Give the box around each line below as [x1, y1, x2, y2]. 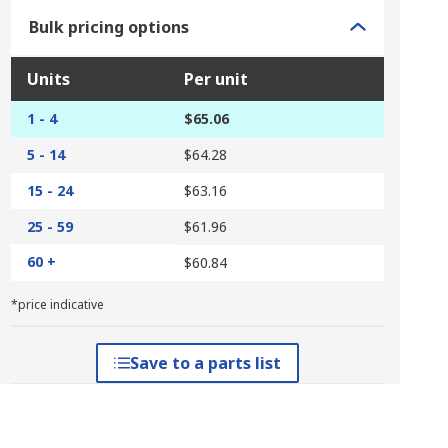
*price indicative [10, 296, 104, 313]
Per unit [183, 68, 248, 90]
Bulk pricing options [28, 16, 189, 38]
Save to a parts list [129, 352, 281, 374]
